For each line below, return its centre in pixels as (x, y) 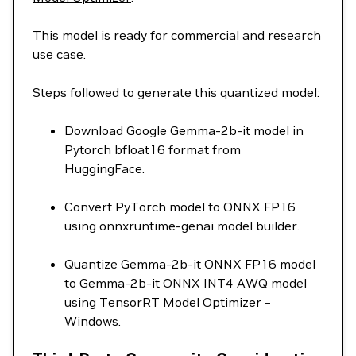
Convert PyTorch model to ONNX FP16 (180, 207)
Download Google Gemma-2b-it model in (184, 130)
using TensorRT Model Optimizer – (167, 302)
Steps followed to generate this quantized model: (176, 92)
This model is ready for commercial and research (177, 35)
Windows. (93, 321)
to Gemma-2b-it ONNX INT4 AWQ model (186, 283)
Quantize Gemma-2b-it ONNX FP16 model (190, 264)
